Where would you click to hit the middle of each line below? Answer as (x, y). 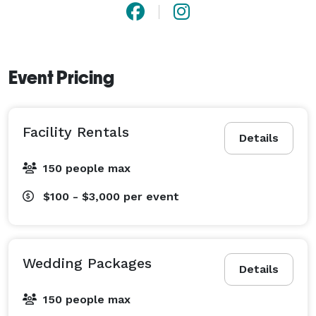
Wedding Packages (87, 263)
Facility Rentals (76, 132)
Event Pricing (61, 77)
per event (151, 196)
